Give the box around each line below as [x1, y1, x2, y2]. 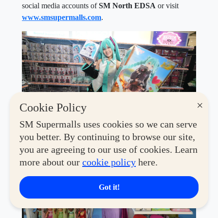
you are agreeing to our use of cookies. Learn [19, 144, 198, 155]
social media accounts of [22, 1, 99, 10]
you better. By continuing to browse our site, [19, 131, 195, 142]
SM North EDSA [99, 1, 156, 10]
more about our [19, 157, 82, 167]
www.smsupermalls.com [22, 13, 101, 21]
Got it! [98, 183, 120, 191]
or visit [156, 1, 179, 10]
